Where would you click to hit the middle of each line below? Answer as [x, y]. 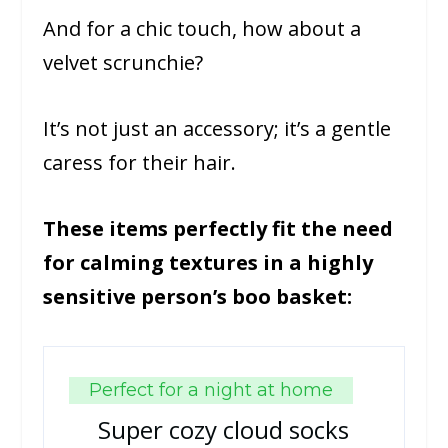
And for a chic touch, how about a [201, 29]
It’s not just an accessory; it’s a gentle [216, 129]
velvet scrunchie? [122, 63]
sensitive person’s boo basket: [197, 297]
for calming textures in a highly [207, 263]
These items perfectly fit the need [217, 229]
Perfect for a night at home [210, 390]
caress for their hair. [139, 163]
